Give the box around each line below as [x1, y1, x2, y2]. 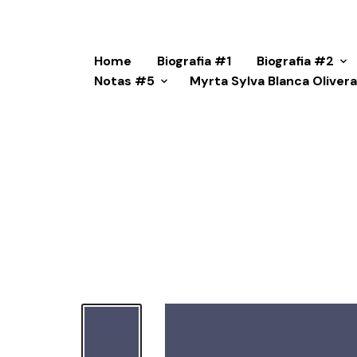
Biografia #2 [257, 53, 334, 69]
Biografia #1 [157, 53, 231, 69]
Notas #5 [94, 73, 155, 89]
